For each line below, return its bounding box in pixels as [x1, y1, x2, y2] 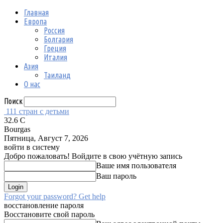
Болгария [44, 35, 73, 44]
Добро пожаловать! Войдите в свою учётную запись [4, 152, 182, 160]
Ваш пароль [96, 172, 136, 180]
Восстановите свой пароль [4, 210, 95, 219]
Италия [44, 53, 67, 62]
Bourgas [4, 125, 30, 133]
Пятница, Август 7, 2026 [4, 134, 88, 142]
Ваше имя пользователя [96, 161, 176, 170]
